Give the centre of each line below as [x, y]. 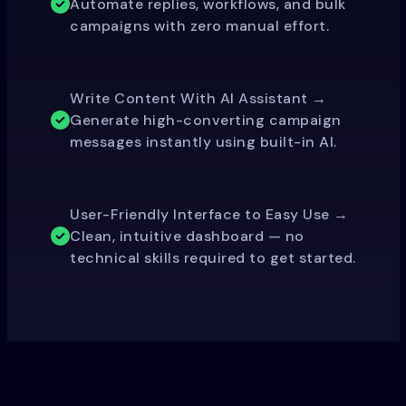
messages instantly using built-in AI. [203, 141]
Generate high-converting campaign [206, 120]
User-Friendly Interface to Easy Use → [209, 214]
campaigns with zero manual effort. [199, 25]
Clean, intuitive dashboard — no [187, 236]
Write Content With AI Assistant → [198, 98]
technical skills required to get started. [213, 257]
